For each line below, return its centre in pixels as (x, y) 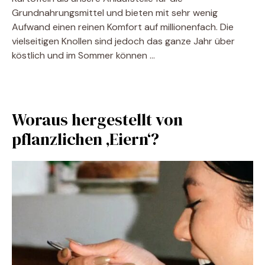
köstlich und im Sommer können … (83, 55)
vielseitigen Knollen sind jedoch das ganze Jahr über (123, 41)
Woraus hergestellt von (97, 119)
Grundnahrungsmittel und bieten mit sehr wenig (115, 13)
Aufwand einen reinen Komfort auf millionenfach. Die (123, 27)
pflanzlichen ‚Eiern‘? (85, 139)
